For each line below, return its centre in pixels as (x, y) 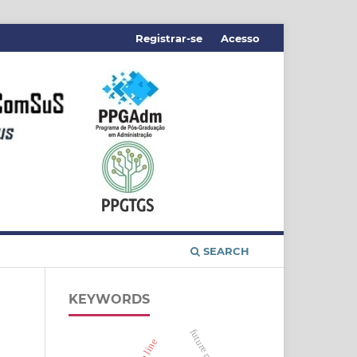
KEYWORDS (109, 299)
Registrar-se (169, 38)
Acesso (240, 38)
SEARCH (225, 251)
